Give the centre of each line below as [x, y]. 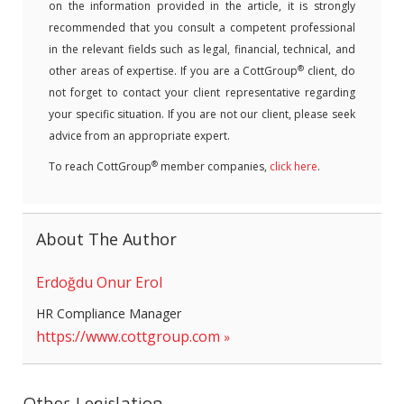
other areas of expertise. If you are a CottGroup [174, 71]
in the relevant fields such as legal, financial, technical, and [202, 49]
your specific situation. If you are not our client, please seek [202, 114]
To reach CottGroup [100, 166]
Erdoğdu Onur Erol [99, 282]
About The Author [106, 239]
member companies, [214, 166]
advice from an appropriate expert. [139, 136]
